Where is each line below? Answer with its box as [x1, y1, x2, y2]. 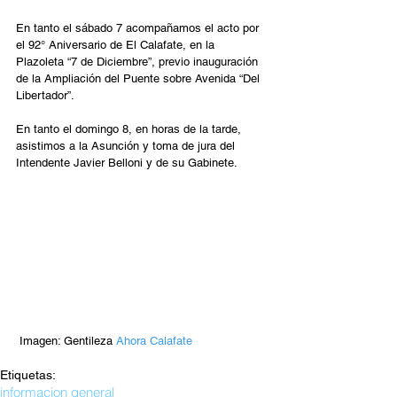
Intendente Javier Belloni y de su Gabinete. [16, 156, 244, 169]
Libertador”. [16, 89, 74, 102]
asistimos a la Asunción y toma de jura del [16, 139, 238, 152]
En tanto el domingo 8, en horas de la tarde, [16, 122, 245, 136]
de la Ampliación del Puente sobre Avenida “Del [16, 72, 263, 85]
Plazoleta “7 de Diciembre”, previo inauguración [16, 55, 261, 68]
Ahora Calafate [116, 334, 196, 348]
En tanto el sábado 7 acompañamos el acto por [16, 21, 262, 35]
